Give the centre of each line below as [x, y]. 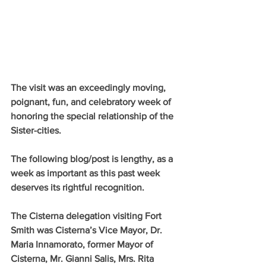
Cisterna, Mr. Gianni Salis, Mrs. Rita [83, 258]
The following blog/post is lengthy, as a [93, 159]
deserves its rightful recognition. [77, 187]
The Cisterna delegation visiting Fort [87, 216]
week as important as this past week [86, 173]
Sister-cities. [36, 130]
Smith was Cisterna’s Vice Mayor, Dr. [88, 230]
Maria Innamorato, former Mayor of [83, 244]
